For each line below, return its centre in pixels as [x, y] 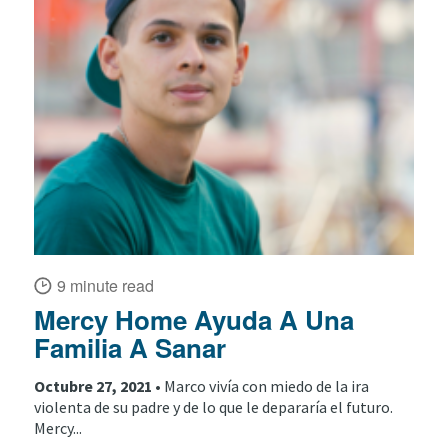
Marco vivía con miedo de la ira [266, 385]
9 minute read [105, 285]
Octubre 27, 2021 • [98, 385]
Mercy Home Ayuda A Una [193, 319]
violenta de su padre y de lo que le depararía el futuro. [213, 406]
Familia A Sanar [129, 347]
